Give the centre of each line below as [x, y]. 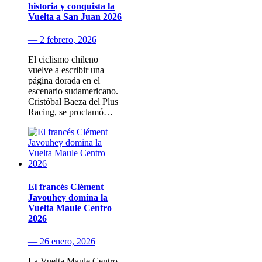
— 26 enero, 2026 [62, 241]
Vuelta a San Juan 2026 [75, 17]
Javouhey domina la [68, 197]
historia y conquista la [71, 6]
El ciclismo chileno [63, 60]
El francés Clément [66, 187]
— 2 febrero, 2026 [62, 40]
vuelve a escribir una [66, 70]
